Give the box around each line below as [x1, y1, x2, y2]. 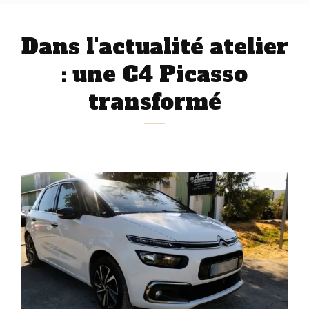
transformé [88, 88, 221, 117]
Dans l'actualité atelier [21, 32, 288, 61]
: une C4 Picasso [61, 60, 248, 89]
